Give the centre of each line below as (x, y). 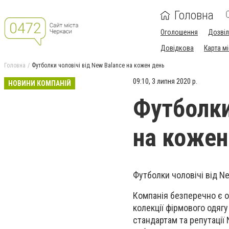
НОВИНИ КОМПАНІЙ (40, 83)
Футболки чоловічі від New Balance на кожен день (98, 65)
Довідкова (177, 48)
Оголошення (179, 32)
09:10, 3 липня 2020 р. (165, 81)
